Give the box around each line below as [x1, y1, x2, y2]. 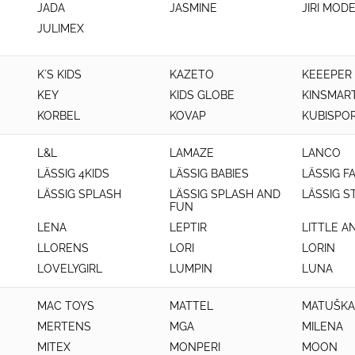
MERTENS [37, 320, 91, 333]
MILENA [301, 320, 343, 333]
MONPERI [169, 341, 220, 353]
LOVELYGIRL [37, 262, 102, 275]
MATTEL [169, 300, 213, 312]
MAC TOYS [37, 300, 94, 312]
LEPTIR [169, 221, 207, 234]
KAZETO [169, 68, 214, 81]
